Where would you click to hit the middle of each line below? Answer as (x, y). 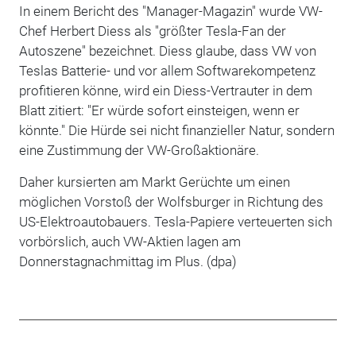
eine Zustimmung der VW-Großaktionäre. (139, 150)
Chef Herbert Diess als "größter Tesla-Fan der (152, 31)
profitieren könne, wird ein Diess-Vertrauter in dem (165, 90)
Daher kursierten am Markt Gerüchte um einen (154, 182)
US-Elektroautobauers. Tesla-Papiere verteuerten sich (175, 221)
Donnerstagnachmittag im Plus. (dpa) (128, 261)
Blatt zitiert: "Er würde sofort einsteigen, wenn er (159, 110)
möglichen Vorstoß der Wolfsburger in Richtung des (171, 201)
